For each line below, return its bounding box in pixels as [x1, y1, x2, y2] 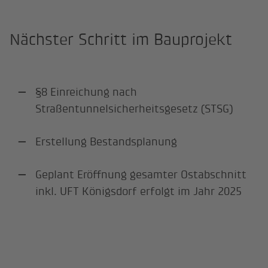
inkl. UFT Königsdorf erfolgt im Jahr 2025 [35, 184, 242, 197]
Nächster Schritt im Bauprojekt [10, 31, 233, 49]
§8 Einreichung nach [35, 85, 138, 98]
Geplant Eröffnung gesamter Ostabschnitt [35, 167, 247, 181]
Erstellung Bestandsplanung [35, 135, 178, 148]
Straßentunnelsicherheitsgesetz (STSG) [35, 102, 233, 115]
